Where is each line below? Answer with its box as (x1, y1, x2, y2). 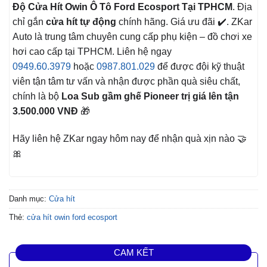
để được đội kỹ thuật (155, 61, 244, 72)
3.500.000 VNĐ (13, 106, 78, 117)
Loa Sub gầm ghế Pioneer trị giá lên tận (61, 91, 239, 102)
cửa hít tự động (46, 17, 116, 27)
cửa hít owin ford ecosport (27, 212, 117, 222)
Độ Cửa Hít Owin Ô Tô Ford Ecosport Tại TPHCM (13, 2, 232, 13)
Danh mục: (9, 194, 49, 203)
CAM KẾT (113, 247, 154, 257)
